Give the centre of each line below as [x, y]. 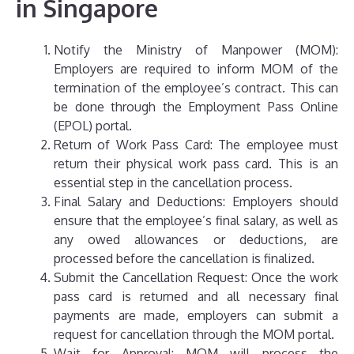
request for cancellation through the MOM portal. [194, 335]
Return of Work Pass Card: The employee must [196, 145]
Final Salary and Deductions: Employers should [196, 202]
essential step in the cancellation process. [173, 183]
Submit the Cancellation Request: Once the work [196, 278]
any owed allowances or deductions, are [196, 240]
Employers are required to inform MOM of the [196, 69]
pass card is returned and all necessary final [196, 297]
